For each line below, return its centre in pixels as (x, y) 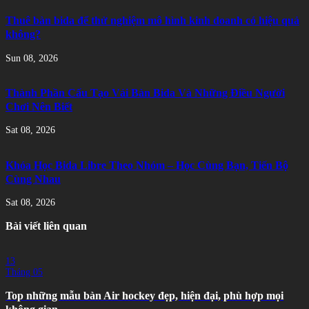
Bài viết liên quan (46, 226)
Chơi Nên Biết (39, 106)
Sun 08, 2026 (32, 58)
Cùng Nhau (33, 179)
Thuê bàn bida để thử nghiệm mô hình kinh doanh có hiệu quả (152, 21)
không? (23, 34)
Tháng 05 (24, 272)
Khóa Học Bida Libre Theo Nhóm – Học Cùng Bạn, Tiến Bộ (147, 165)
